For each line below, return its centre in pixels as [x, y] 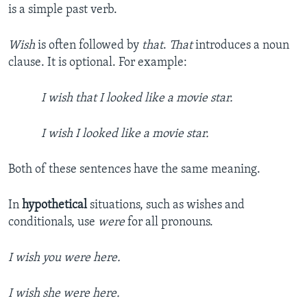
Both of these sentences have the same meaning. [134, 170]
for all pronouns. [169, 223]
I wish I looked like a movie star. [125, 134]
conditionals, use [53, 223]
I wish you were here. [64, 258]
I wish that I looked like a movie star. [137, 99]
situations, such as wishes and [167, 206]
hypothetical [56, 206]
